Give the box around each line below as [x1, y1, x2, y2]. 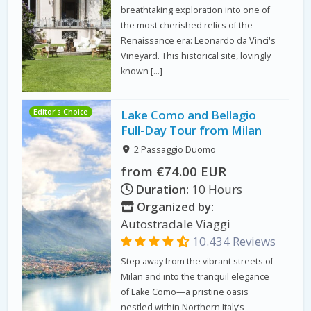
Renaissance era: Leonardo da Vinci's [121, 35, 276, 47]
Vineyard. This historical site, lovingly [121, 50, 271, 62]
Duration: [135, 180, 190, 197]
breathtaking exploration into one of [121, 4, 271, 17]
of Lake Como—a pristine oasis [121, 286, 249, 299]
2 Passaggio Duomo [133, 144, 216, 156]
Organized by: [134, 198, 215, 215]
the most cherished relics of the [121, 19, 253, 32]
